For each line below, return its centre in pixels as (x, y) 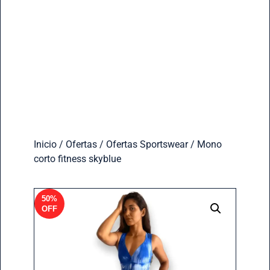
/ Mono (205, 144)
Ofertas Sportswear (147, 144)
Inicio (45, 144)
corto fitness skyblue (77, 159)
